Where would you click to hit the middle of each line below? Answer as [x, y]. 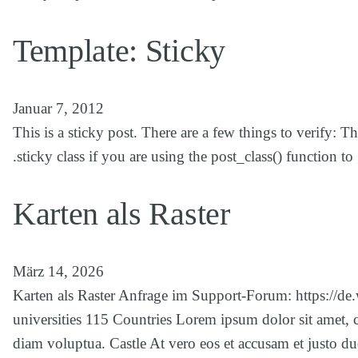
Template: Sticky [119, 50]
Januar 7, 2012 [58, 108]
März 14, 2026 [58, 272]
